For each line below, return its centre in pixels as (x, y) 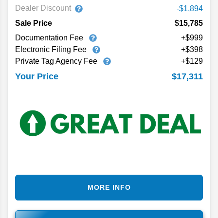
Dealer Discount (43, 8)
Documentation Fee (50, 37)
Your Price (37, 77)
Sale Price (34, 23)
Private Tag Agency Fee (57, 61)
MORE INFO (109, 188)
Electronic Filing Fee (52, 49)
